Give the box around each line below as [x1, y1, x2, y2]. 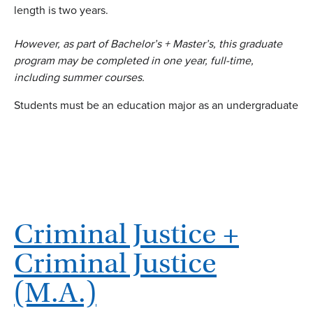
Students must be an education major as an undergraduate [14, 96, 298, 113]
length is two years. [14, 1, 108, 18]
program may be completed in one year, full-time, [14, 52, 254, 68]
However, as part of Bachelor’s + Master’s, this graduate [14, 35, 282, 52]
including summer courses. [14, 68, 145, 85]
